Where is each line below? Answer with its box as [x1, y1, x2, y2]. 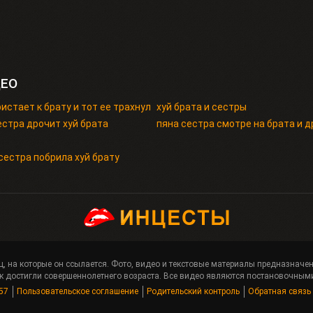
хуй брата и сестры [156, 101, 247, 112]
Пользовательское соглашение [17, 286, 138, 296]
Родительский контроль [147, 286, 240, 296]
